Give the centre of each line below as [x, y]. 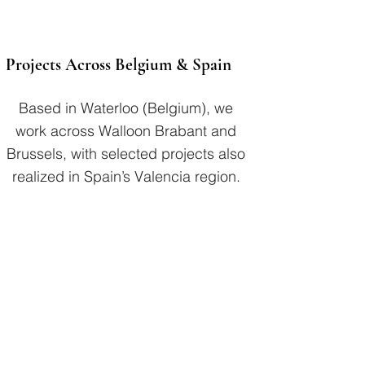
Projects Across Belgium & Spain [119, 65]
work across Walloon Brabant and [126, 131]
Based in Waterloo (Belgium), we [126, 108]
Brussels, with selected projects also [126, 154]
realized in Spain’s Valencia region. [126, 176]
